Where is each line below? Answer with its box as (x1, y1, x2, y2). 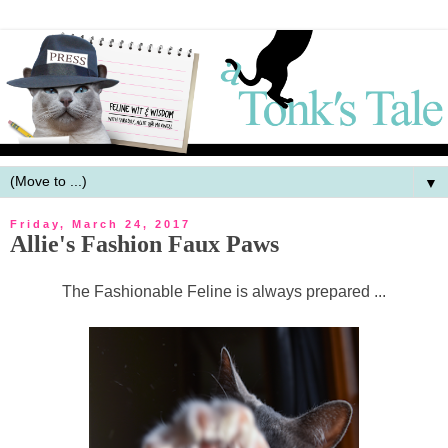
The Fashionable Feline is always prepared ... (62, 282, 386, 300)
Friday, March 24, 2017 (10, 218, 191, 230)
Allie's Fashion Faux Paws (10, 230, 279, 257)
